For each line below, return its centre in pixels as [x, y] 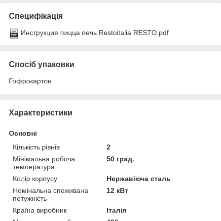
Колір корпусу [35, 178]
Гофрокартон [30, 81]
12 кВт [118, 190]
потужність [30, 198]
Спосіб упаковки [42, 64]
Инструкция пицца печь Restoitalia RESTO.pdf [95, 32]
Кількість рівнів [36, 147]
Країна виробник [40, 210]
